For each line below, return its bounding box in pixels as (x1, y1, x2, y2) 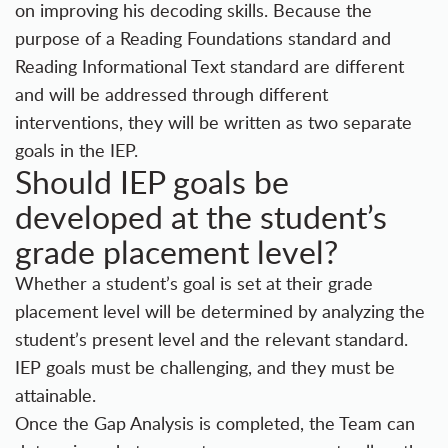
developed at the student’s (15, 194, 387, 239)
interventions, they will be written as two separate (15, 110, 412, 135)
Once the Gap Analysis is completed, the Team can (15, 411, 415, 436)
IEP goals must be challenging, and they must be (15, 355, 395, 380)
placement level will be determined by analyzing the (15, 299, 425, 324)
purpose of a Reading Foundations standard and (15, 26, 391, 51)
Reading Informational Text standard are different (15, 54, 404, 79)
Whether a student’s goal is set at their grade (15, 271, 373, 296)
